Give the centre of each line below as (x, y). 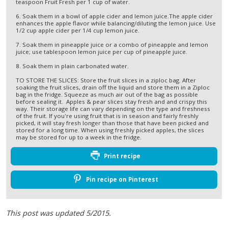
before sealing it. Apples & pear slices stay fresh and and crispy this (111, 101)
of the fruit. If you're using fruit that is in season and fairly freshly (107, 116)
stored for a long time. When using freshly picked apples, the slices (110, 130)
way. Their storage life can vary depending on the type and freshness (113, 108)
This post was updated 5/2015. (59, 213)
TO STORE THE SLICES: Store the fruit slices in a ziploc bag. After (106, 80)
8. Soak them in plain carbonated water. (72, 66)
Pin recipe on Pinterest (121, 179)
